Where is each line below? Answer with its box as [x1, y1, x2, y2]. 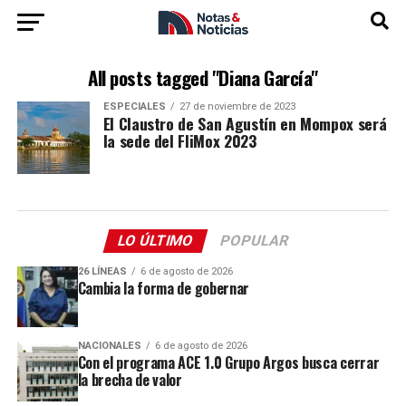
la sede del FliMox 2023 [102, 129, 256, 152]
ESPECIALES [102, 101, 166, 112]
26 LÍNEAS [77, 266, 127, 277]
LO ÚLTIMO [115, 232, 196, 249]
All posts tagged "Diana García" [87, 63, 319, 92]
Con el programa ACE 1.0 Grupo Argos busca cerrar [77, 351, 380, 373]
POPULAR [217, 232, 291, 249]
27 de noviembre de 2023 [179, 101, 295, 112]
